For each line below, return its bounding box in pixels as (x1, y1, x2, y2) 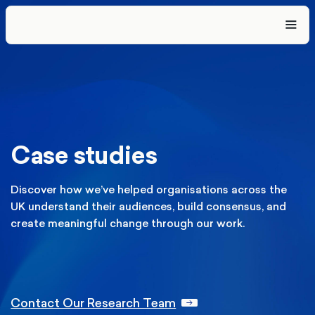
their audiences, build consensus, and (89, 198, 287, 214)
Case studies (11, 138, 157, 174)
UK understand (11, 198, 89, 214)
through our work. (148, 215, 245, 231)
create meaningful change (11, 215, 149, 231)
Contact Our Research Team (11, 294, 176, 311)
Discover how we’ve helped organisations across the (11, 181, 288, 197)
